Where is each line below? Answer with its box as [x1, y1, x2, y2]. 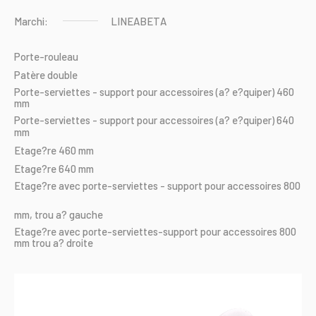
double [47, 68, 78, 81]
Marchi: [14, 14, 48, 28]
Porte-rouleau [14, 49, 78, 63]
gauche [69, 207, 103, 221]
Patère [14, 68, 45, 81]
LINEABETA [111, 14, 166, 28]
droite [66, 236, 93, 250]
